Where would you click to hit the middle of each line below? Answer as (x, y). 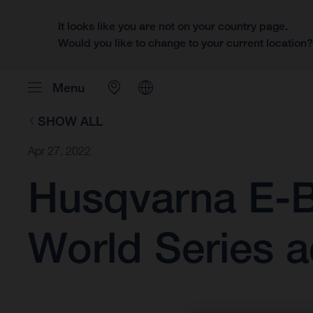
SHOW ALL (70, 121)
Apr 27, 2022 (59, 151)
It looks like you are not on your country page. (173, 26)
